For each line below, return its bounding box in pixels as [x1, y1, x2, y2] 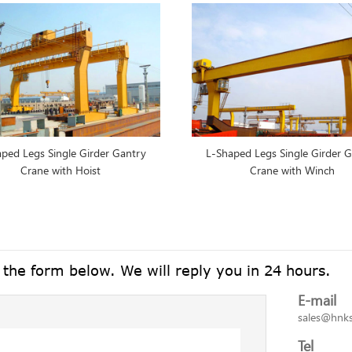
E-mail [298, 291, 336, 310]
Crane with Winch [249, 163, 335, 178]
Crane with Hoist [20, 163, 101, 178]
